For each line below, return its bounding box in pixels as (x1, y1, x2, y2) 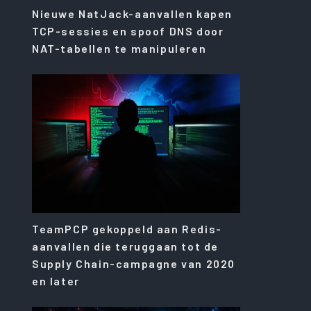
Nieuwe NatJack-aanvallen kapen (32, 6, 233, 20)
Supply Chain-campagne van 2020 (32, 256, 236, 270)
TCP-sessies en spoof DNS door (32, 24, 224, 37)
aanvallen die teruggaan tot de (32, 239, 219, 253)
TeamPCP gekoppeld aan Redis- (32, 221, 222, 235)
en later (32, 274, 80, 287)
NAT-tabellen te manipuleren (32, 41, 207, 55)
